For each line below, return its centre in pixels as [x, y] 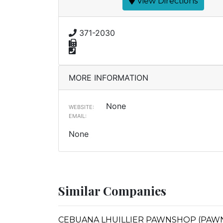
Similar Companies [112, 191]
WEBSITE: [81, 107]
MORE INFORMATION [109, 78]
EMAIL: [78, 116]
